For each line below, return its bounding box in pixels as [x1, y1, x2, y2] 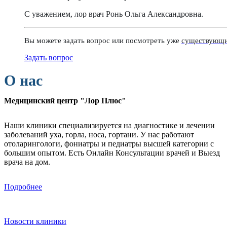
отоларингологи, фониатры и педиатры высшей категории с [4, 139, 214, 148]
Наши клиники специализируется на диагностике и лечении [4, 121, 215, 130]
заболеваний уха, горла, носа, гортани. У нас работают [4, 130, 194, 139]
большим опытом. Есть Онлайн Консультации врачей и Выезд [4, 148, 220, 157]
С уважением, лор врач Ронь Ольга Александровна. [24, 9, 203, 18]
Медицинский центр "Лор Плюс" [4, 96, 126, 105]
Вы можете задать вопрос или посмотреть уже [24, 36, 179, 45]
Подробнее [4, 182, 42, 191]
